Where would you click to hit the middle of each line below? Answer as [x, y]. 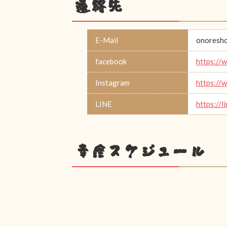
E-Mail [107, 40]
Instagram [112, 83]
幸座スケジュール [139, 152]
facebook [111, 62]
